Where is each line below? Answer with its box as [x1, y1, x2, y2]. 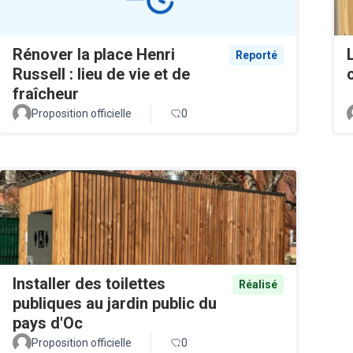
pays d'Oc [13, 313, 83, 333]
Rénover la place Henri [13, 44, 175, 64]
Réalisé [239, 277, 277, 291]
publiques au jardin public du [13, 293, 217, 313]
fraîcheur [13, 84, 79, 103]
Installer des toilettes [13, 273, 165, 293]
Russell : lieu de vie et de [13, 64, 190, 84]
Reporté [236, 48, 277, 61]
